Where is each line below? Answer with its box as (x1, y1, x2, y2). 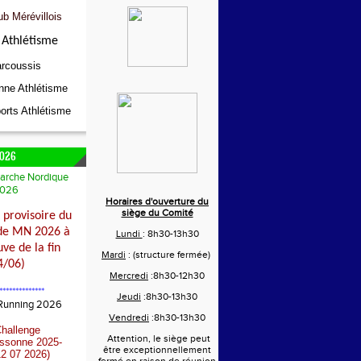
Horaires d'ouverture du (106, 196, 209, 207)
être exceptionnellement (103, 344, 211, 355)
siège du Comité (121, 207, 193, 218)
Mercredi (110, 270, 148, 281)
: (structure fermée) (126, 249, 213, 260)
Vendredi (109, 312, 149, 323)
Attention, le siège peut (106, 333, 210, 344)
